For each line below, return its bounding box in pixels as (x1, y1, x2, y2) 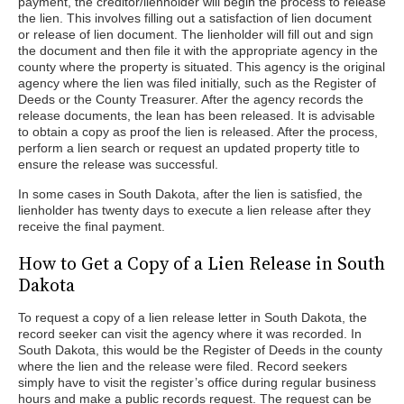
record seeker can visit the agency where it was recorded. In (18, 326, 362, 341)
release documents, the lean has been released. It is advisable (18, 108, 375, 123)
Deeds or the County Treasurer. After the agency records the (18, 92, 363, 106)
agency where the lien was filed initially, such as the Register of (18, 76, 376, 90)
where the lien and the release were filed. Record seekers (18, 359, 347, 373)
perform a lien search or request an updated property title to (18, 141, 360, 155)
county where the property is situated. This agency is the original (18, 60, 385, 74)
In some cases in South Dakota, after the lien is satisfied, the (18, 187, 363, 201)
